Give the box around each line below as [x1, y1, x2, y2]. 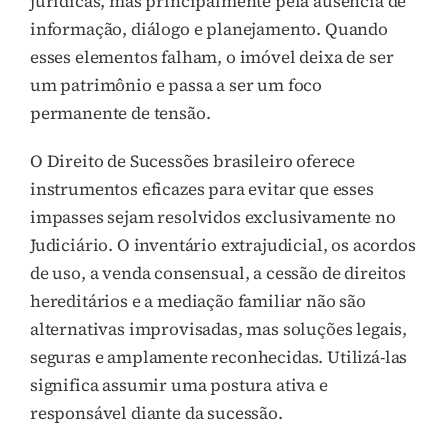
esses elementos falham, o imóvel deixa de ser [30, 45, 394, 70]
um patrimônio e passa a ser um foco [30, 73, 323, 98]
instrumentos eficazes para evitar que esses [30, 177, 374, 202]
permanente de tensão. [30, 101, 211, 126]
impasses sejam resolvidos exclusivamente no [30, 205, 396, 230]
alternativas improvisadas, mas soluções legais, [30, 317, 408, 342]
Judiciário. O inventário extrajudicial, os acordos [30, 233, 416, 258]
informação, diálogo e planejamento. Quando [30, 17, 388, 42]
